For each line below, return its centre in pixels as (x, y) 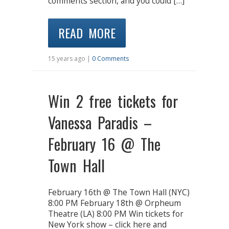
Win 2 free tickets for (113, 101)
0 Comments (110, 59)
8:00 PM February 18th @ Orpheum (114, 203)
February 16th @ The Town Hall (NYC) (119, 192)
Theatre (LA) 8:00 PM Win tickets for (116, 214)
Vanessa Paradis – (100, 123)
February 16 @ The (104, 144)
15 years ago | (70, 59)
